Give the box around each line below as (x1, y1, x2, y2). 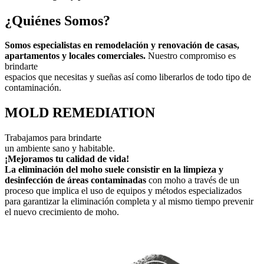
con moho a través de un (148, 175, 239, 186)
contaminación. (5, 82, 61, 93)
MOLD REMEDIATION (5, 105, 155, 121)
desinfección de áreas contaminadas (5, 175, 148, 186)
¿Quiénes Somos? (5, 12, 110, 28)
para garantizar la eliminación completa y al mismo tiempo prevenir (5, 196, 253, 207)
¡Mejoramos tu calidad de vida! (5, 154, 129, 164)
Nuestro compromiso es (146, 51, 236, 61)
